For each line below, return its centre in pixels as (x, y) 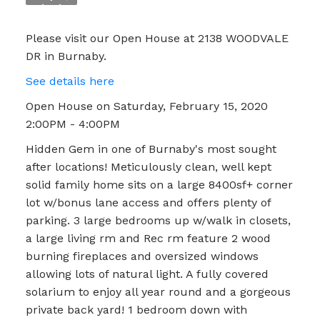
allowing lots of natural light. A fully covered (147, 274)
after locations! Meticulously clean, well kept (148, 166)
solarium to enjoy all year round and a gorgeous (158, 291)
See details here (70, 81)
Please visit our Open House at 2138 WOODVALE (157, 38)
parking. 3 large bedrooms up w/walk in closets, (158, 220)
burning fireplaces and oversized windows (142, 256)
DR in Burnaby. (66, 56)
